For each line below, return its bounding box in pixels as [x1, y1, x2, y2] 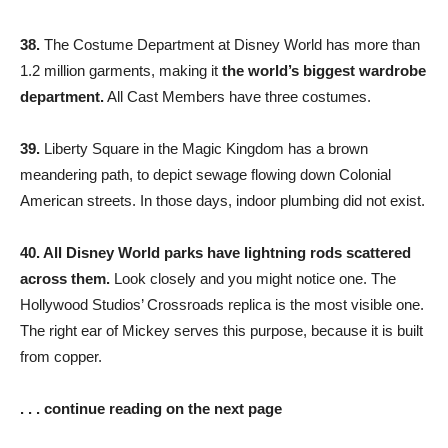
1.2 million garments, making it [20, 62, 218, 80]
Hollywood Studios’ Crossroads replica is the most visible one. [20, 296, 424, 314]
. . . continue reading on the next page [20, 400, 282, 418]
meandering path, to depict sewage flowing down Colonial [20, 166, 391, 184]
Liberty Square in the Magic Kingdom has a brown [40, 140, 368, 158]
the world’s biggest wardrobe [218, 62, 426, 80]
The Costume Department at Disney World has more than [40, 36, 420, 54]
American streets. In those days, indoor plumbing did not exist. [20, 192, 425, 210]
